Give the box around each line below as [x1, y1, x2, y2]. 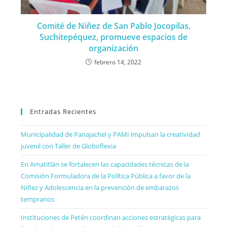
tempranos [21, 194, 55, 204]
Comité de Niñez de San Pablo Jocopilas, [36, 20, 191, 31]
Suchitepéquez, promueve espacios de [40, 31, 187, 43]
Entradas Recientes [30, 106, 97, 116]
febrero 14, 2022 [94, 57, 141, 66]
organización [89, 42, 138, 54]
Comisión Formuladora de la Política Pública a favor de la [21, 171, 191, 180]
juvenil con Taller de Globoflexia [21, 141, 117, 150]
